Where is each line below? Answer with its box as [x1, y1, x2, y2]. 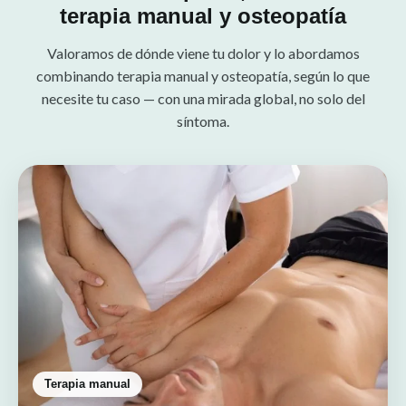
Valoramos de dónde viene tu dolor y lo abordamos [46, 43, 360, 62]
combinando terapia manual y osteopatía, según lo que [36, 66, 370, 84]
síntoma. [177, 111, 229, 130]
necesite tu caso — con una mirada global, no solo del [41, 89, 365, 107]
